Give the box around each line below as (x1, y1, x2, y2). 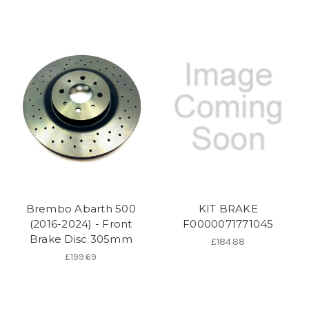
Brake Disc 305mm (29, 232, 132, 246)
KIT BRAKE (198, 201, 258, 215)
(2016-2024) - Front (29, 217, 132, 230)
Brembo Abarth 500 (26, 201, 136, 215)
